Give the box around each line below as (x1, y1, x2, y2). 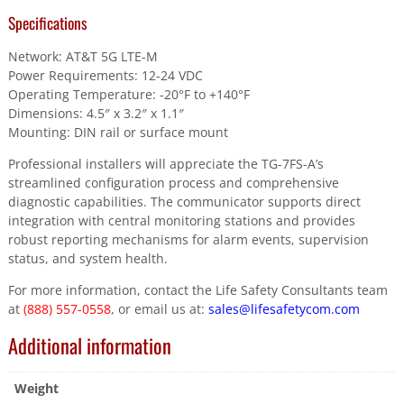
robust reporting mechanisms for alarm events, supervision (7, 230, 369, 248)
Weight (14, 380, 59, 398)
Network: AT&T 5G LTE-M (7, 47, 158, 65)
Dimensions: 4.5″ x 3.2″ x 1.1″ (7, 104, 184, 122)
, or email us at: (110, 299, 208, 317)
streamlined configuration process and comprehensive (7, 173, 339, 191)
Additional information (7, 329, 171, 360)
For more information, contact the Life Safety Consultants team (7, 280, 388, 298)
